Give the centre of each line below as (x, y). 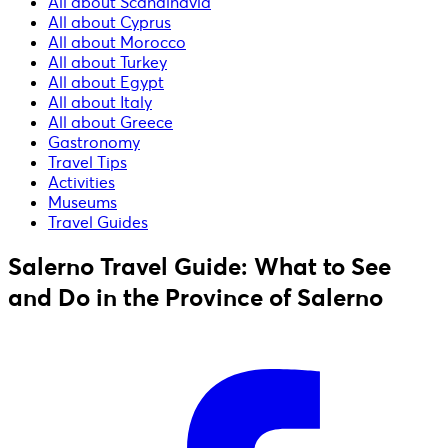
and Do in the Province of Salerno (195, 298)
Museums (82, 201)
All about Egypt (106, 81)
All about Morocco (117, 41)
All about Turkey (107, 61)
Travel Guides (98, 221)
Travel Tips (87, 161)
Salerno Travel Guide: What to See (199, 267)
